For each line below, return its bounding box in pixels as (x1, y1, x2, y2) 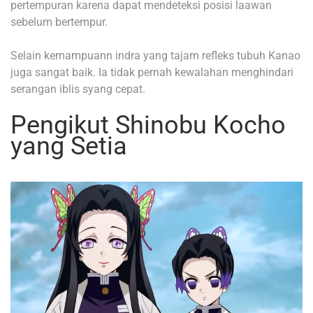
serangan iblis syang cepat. (10, 82, 145, 96)
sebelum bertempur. (10, 15, 108, 29)
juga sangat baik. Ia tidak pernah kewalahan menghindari (10, 65, 293, 79)
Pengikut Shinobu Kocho (10, 110, 286, 140)
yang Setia (10, 131, 127, 161)
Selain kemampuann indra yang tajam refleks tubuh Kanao (10, 48, 300, 62)
